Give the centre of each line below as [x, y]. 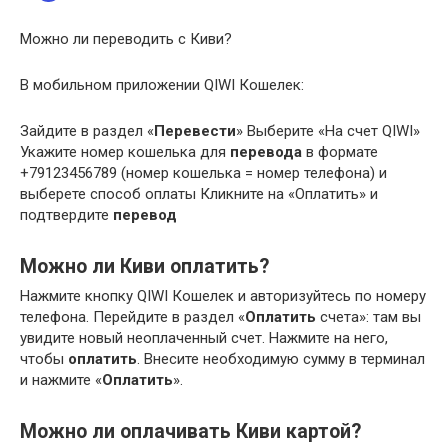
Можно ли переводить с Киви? [126, 39]
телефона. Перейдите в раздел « [132, 317]
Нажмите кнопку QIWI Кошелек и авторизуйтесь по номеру [223, 296]
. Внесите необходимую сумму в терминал [281, 359]
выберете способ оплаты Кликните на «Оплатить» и [199, 194]
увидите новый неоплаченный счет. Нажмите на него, [204, 338]
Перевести [195, 131]
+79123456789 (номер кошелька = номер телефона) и [203, 173]
